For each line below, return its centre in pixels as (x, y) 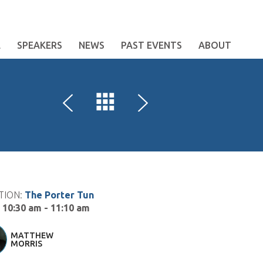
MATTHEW (32, 235)
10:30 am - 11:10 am (46, 208)
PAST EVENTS (151, 45)
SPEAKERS (40, 45)
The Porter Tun (59, 195)
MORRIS (26, 244)
